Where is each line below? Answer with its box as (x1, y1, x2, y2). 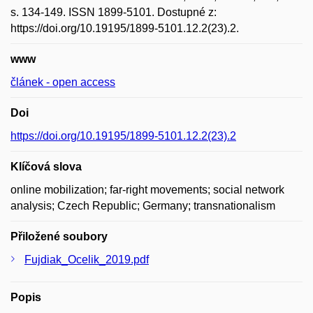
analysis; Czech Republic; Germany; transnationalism (10, 200, 275, 212)
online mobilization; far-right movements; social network (10, 184, 284, 196)
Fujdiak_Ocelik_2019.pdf (24, 254, 149, 265)
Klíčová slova (10, 161, 82, 173)
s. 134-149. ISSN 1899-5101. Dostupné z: (10, 6, 217, 18)
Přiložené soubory (10, 231, 108, 242)
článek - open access (10, 76, 115, 88)
